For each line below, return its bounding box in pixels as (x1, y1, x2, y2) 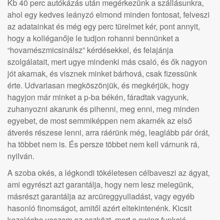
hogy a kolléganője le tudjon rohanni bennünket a (7, 32, 179, 44)
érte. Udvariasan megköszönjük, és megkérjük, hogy (7, 80, 189, 91)
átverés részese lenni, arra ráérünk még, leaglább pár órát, (7, 127, 210, 138)
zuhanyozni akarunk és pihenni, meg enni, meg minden (7, 103, 199, 114)
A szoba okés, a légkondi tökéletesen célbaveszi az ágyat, (7, 167, 210, 178)
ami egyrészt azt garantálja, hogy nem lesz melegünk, (7, 179, 193, 190)
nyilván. (7, 150, 34, 162)
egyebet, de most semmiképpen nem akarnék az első (7, 115, 192, 126)
